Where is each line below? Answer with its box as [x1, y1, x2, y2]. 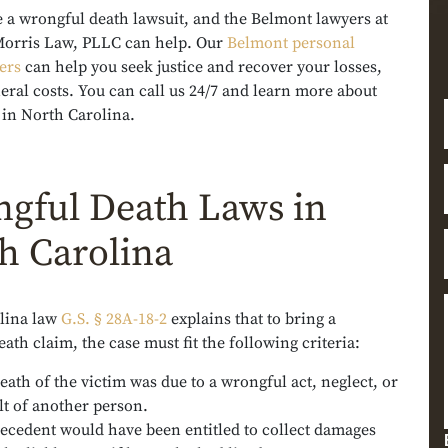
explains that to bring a [167, 309, 336, 329]
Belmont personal [227, 33, 355, 53]
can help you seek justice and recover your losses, [21, 57, 382, 77]
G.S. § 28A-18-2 [61, 309, 167, 329]
